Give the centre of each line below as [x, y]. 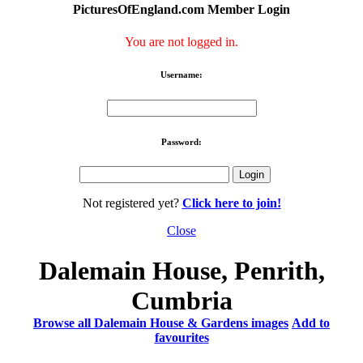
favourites [181, 337]
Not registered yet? [132, 203]
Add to [311, 322]
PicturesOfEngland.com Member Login [181, 10]
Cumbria [181, 300]
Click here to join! [231, 203]
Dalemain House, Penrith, [181, 270]
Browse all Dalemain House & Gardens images [161, 322]
